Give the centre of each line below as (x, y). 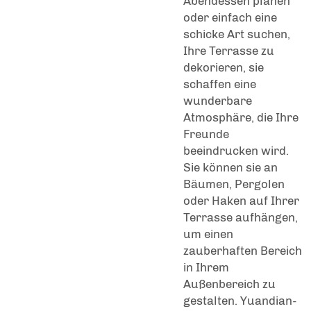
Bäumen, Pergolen (234, 184)
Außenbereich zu (229, 284)
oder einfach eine (230, 18)
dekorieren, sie (224, 68)
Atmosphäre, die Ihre (241, 118)
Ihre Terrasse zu (229, 51)
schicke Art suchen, (237, 34)
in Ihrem (206, 268)
